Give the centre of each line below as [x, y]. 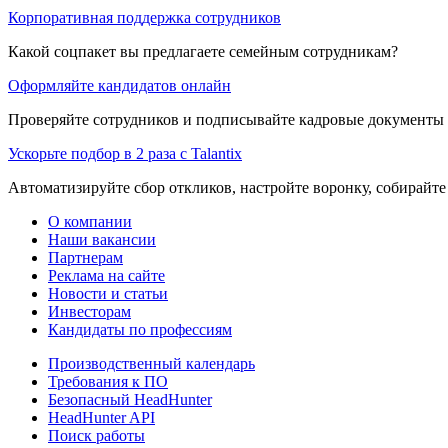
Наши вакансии [102, 239]
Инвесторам [89, 311]
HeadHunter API [101, 417]
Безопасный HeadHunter [130, 399]
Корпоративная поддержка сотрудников [144, 17]
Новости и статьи [108, 293]
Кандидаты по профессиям [140, 329]
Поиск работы [96, 435]
